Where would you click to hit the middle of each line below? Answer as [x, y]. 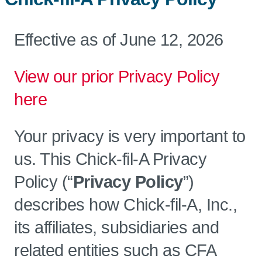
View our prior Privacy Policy [117, 77]
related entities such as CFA [115, 250]
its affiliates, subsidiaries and [116, 227]
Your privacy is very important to [130, 136]
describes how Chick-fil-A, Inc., [125, 205]
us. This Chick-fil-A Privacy [110, 159]
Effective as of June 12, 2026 [119, 40]
